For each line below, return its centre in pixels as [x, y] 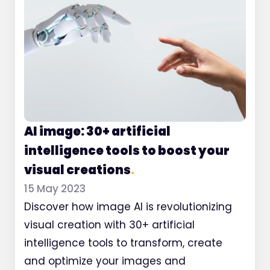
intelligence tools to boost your [127, 151]
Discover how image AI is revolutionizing [128, 207]
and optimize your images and [105, 261]
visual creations [77, 170]
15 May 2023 [55, 189]
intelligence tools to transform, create [123, 243]
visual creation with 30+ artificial [109, 225]
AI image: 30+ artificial [97, 132]
